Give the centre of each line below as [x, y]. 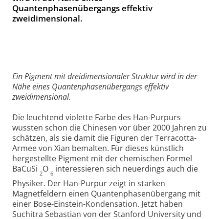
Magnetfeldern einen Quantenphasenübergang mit [106, 194]
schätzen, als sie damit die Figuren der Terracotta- [104, 138]
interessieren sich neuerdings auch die [126, 169]
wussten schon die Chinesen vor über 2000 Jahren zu [109, 128]
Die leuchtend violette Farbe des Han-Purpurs [97, 118]
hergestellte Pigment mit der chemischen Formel [102, 159]
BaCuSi [26, 169]
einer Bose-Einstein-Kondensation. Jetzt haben [98, 204]
